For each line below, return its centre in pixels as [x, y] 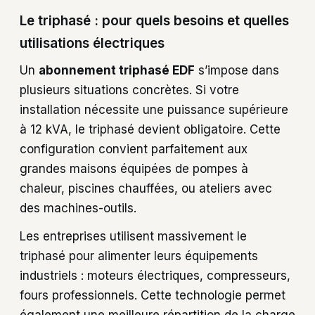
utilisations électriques [92, 44]
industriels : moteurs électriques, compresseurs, [155, 276]
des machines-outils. [78, 208]
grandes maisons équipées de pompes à [134, 168]
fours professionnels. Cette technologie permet [153, 296]
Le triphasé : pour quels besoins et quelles [154, 21]
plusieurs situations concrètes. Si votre [129, 90]
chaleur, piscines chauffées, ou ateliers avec [146, 188]
